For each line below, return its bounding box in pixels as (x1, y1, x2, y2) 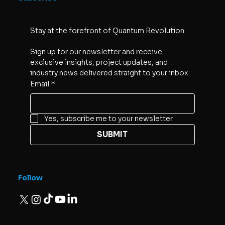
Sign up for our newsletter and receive (30, 47, 162, 56)
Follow (18, 173, 43, 183)
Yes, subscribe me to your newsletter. (44, 114, 174, 123)
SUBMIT (97, 129, 128, 139)
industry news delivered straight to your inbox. (30, 68, 190, 77)
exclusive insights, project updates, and (30, 57, 168, 67)
